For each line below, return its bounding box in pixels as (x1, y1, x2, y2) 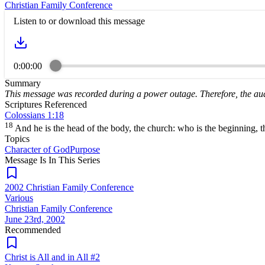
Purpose (70, 144, 100, 155)
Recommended (5, 225, 61, 235)
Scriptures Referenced (5, 99, 87, 109)
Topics (5, 134, 30, 144)
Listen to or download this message (14, 15, 145, 26)
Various (5, 193, 33, 203)
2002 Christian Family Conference (5, 182, 134, 193)
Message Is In (5, 155, 59, 166)
